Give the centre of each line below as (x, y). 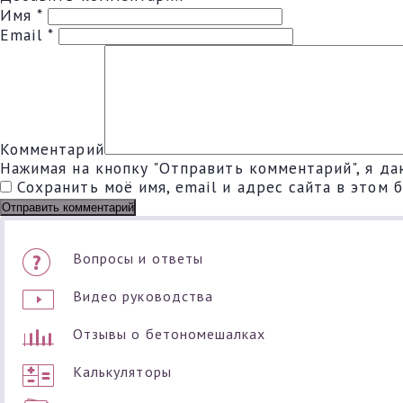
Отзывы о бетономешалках (170, 334)
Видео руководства (143, 296)
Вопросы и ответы (138, 258)
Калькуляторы (122, 372)
